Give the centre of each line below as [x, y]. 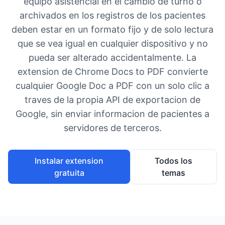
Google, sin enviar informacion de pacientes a [113, 114]
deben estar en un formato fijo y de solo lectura [113, 29]
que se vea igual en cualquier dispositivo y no [113, 43]
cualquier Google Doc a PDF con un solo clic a [113, 86]
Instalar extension [69, 161]
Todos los [174, 161]
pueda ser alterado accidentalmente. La [113, 58]
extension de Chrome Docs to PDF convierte [113, 72]
